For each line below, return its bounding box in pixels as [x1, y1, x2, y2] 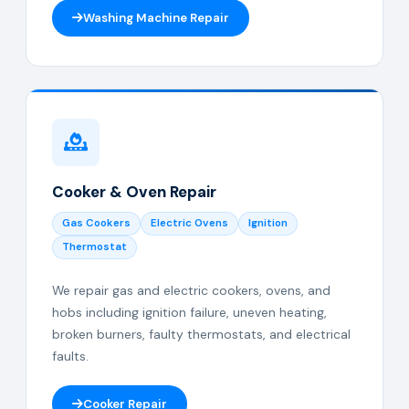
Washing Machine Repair [83, 10, 229, 26]
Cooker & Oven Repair [52, 182, 216, 202]
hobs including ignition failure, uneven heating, [52, 304, 327, 320]
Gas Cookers [62, 216, 131, 230]
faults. [52, 348, 89, 364]
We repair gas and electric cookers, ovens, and [52, 282, 330, 299]
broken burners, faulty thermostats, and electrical [52, 326, 351, 342]
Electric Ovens [151, 216, 228, 230]
